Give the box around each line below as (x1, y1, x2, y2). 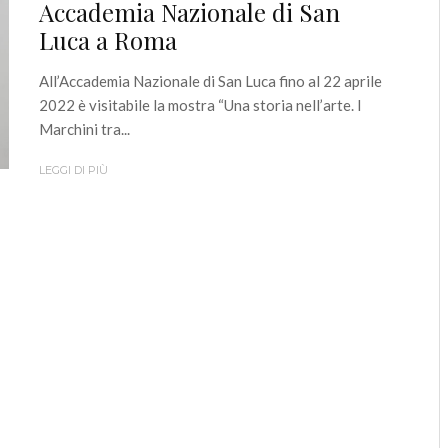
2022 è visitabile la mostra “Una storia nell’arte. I (39, 96, 362, 114)
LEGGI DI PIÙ (39, 163, 108, 177)
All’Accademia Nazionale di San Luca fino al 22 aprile (39, 72, 382, 90)
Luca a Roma (39, 24, 177, 56)
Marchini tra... (39, 120, 130, 138)
